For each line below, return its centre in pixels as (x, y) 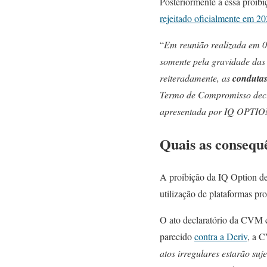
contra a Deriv (221, 236)
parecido (177, 236)
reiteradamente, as (196, 78)
